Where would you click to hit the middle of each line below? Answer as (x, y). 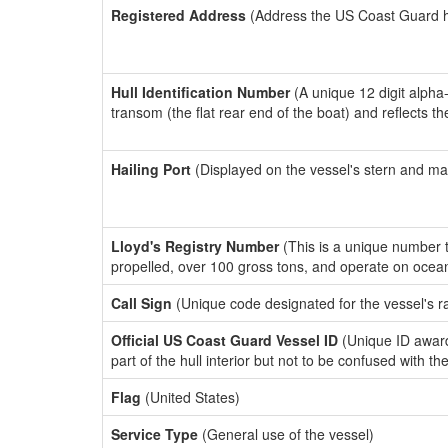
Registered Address (178, 15)
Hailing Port (151, 169)
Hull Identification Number (200, 92)
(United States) (190, 397)
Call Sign (141, 303)
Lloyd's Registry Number (195, 246)
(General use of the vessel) (286, 434)
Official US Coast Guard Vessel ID (224, 340)
